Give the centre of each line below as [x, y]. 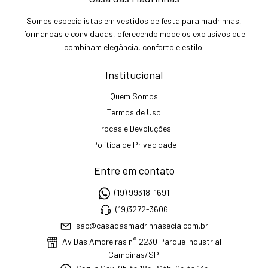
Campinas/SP [134, 254]
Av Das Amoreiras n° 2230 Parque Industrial [141, 242]
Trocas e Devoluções [134, 129]
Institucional [134, 75]
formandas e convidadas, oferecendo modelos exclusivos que [134, 34]
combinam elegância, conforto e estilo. [134, 47]
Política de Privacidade [134, 145]
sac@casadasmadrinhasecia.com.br [142, 226]
